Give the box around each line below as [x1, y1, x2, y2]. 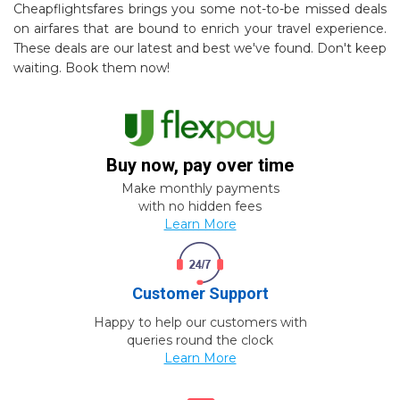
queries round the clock [127, 332, 273, 349]
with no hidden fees [138, 198, 262, 215]
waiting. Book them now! [13, 60, 170, 77]
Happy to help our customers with [93, 314, 307, 331]
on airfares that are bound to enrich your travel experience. [13, 21, 387, 37]
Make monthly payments [121, 180, 279, 197]
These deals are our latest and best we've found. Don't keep [13, 40, 387, 57]
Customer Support [131, 284, 269, 304]
